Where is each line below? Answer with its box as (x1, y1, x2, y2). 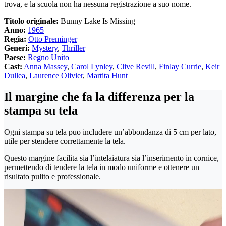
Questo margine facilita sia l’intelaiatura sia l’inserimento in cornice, (4, 154, 219, 163)
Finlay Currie (159, 62, 201, 71)
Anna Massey (24, 62, 67, 71)
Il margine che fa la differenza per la (4, 90, 194, 104)
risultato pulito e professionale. (4, 172, 101, 181)
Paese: (4, 53, 26, 62)
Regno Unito (28, 53, 69, 62)
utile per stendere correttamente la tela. (4, 137, 126, 146)
